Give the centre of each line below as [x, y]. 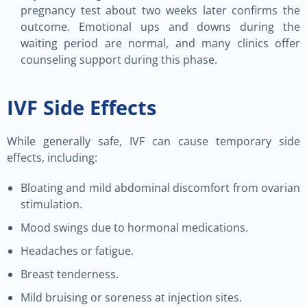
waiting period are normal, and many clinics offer [160, 43]
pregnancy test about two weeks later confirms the [160, 10]
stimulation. [51, 204]
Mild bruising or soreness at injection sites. [131, 297]
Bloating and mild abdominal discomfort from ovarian [160, 188]
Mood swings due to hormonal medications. [134, 228]
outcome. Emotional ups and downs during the [160, 27]
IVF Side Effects [82, 107]
